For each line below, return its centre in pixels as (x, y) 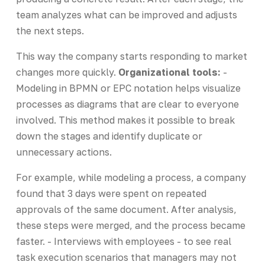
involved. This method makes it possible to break (125, 120)
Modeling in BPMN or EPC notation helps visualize (128, 88)
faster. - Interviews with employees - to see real (123, 241)
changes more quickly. (67, 72)
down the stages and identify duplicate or (109, 136)
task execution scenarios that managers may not (126, 257)
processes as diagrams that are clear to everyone (127, 104)
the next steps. (50, 30)
